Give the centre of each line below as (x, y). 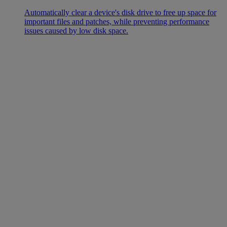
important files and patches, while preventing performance (117, 22)
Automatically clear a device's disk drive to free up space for (120, 13)
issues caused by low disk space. (76, 31)
